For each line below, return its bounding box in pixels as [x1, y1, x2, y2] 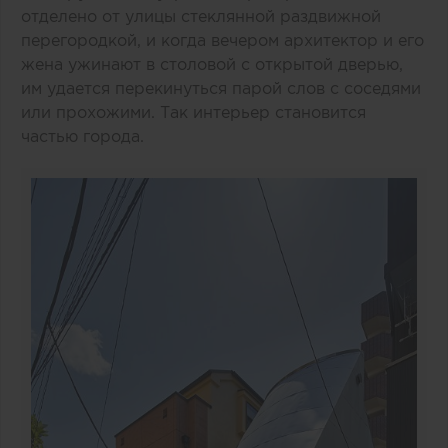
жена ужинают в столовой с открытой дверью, [21, 55, 403, 74]
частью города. [21, 127, 144, 146]
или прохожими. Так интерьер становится [21, 103, 366, 122]
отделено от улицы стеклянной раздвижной [21, 7, 381, 26]
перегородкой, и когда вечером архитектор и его [21, 31, 424, 50]
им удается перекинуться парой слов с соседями [21, 79, 421, 98]
